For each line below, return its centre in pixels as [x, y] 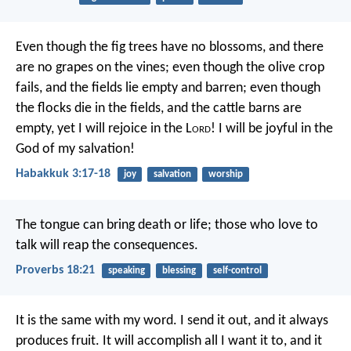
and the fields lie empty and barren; [145, 89]
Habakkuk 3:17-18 [63, 174]
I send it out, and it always [253, 320]
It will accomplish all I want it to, [193, 341]
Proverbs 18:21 [55, 270]
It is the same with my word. [96, 320]
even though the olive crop [247, 68]
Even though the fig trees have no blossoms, [141, 48]
